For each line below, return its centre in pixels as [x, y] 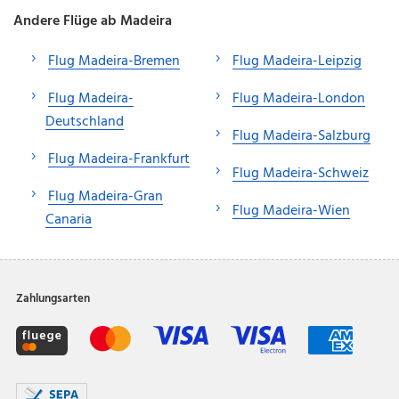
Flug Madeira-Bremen [114, 61]
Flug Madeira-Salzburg [301, 136]
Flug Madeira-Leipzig [297, 61]
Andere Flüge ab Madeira [93, 21]
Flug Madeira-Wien [291, 211]
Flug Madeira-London [299, 98]
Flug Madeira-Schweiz [301, 173]
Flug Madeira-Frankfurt [119, 159]
